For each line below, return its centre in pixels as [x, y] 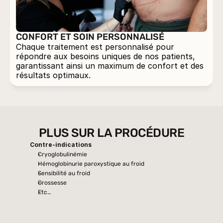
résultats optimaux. [53, 75]
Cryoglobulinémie [62, 154]
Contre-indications [61, 145]
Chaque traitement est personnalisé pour [95, 47]
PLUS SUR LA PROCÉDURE [111, 133]
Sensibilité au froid [64, 173]
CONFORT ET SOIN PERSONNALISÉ [90, 37]
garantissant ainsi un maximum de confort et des [110, 66]
